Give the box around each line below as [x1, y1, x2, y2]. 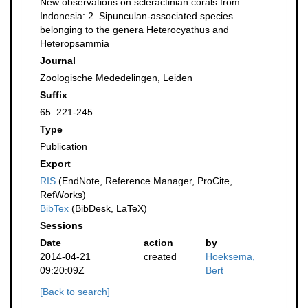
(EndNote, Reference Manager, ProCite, [56, 175, 232, 186]
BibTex [40, 203, 69, 214]
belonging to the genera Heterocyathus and [40, 24, 229, 35]
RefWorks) [40, 189, 86, 200]
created [143, 251, 177, 262]
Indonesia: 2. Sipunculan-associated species [40, 10, 233, 21]
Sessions [40, 220, 83, 231]
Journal [40, 55, 76, 66]
